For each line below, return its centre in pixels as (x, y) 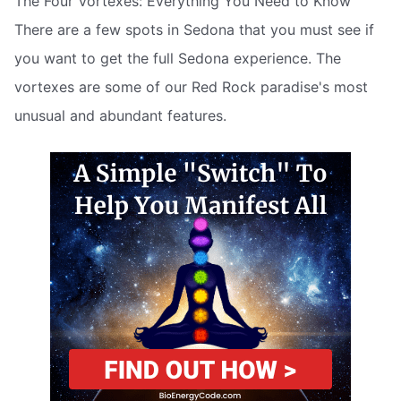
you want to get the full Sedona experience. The (178, 58)
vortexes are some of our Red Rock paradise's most (191, 86)
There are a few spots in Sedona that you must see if (194, 29)
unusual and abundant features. (120, 115)
